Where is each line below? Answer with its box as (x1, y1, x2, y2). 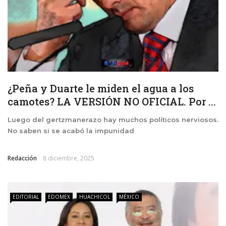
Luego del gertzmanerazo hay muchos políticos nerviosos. (8, 115, 218, 124)
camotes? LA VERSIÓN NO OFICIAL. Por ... (8, 94, 216, 108)
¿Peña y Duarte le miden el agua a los (8, 81, 194, 95)
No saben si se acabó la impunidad (8, 126, 134, 135)
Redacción (8, 153, 37, 162)
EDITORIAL (13, 193, 39, 200)
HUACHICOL (79, 193, 110, 200)
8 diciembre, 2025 (43, 153, 94, 162)
